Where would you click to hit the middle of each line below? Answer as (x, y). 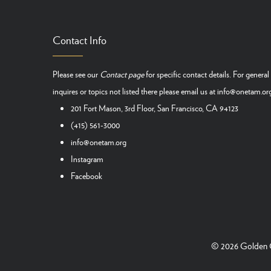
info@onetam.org (99, 142)
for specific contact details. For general (207, 74)
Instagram (87, 159)
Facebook (87, 176)
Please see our (76, 74)
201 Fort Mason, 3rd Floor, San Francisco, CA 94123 (155, 108)
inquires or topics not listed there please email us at (135, 91)
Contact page (122, 74)
